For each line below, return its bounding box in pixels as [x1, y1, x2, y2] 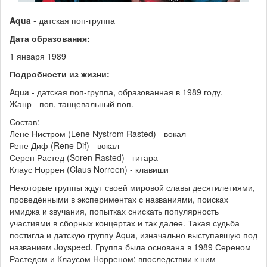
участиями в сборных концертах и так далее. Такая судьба [10, 216, 240, 229]
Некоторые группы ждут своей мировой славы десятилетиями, [10, 181, 255, 193]
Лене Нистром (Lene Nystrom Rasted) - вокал [10, 127, 186, 139]
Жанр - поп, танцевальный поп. [10, 97, 133, 110]
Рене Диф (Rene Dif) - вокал [10, 139, 119, 151]
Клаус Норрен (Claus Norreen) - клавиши [10, 163, 169, 175]
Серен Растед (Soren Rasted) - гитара [10, 151, 158, 163]
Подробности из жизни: [10, 67, 110, 80]
